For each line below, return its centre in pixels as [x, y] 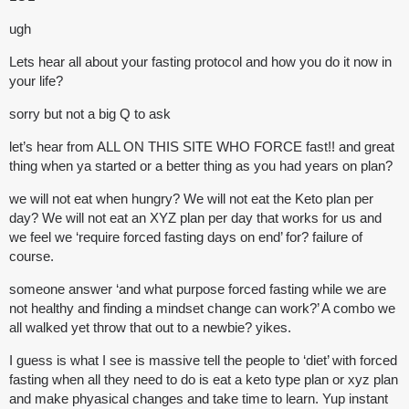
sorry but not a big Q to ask [90, 114]
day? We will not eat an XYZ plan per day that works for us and [195, 218]
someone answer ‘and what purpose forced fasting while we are [198, 289]
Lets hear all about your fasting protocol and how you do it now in [200, 62]
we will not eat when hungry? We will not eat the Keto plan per [191, 199]
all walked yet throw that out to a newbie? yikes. [150, 328]
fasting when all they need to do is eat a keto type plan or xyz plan [204, 380]
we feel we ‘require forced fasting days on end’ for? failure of [186, 237]
